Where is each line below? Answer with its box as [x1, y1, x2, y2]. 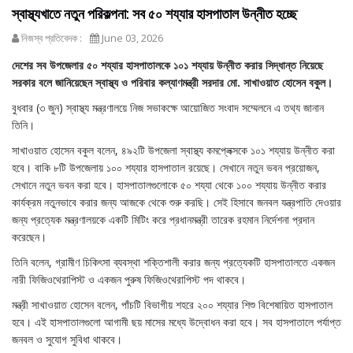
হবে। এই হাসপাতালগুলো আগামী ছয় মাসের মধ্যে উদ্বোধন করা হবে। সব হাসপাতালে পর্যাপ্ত [12, 314, 341, 330]
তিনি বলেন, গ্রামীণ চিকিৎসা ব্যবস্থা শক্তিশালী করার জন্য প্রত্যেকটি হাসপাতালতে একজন [12, 255, 335, 270]
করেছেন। [12, 229, 50, 245]
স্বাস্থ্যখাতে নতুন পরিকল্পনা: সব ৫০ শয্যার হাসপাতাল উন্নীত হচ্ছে [12, 6, 297, 23]
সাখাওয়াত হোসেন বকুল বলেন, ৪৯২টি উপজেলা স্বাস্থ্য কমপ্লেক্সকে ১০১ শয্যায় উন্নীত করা [12, 143, 335, 158]
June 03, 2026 [99, 31, 163, 46]
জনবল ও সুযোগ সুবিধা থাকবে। [12, 332, 122, 347]
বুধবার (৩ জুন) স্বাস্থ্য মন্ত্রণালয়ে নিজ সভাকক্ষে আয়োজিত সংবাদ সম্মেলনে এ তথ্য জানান [12, 100, 324, 116]
